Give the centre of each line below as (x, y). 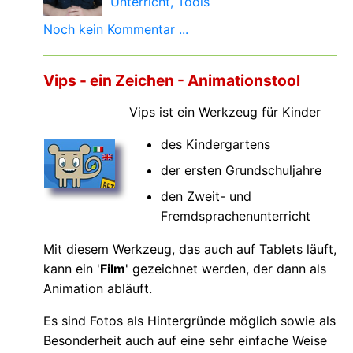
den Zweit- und (206, 197)
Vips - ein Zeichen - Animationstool (172, 81)
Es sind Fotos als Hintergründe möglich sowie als (190, 321)
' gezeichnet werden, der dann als (226, 269)
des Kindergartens (216, 145)
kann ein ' (72, 269)
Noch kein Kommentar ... (116, 30)
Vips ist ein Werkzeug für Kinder (225, 112)
